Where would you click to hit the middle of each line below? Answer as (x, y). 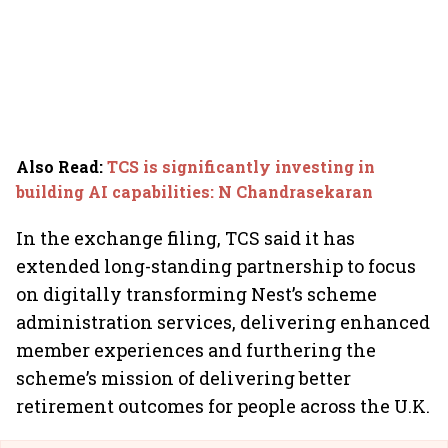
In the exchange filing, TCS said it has (185, 238)
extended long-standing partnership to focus (216, 266)
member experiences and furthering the (196, 350)
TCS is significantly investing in (241, 166)
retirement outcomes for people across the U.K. (223, 406)
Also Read (57, 166)
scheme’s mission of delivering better (183, 378)
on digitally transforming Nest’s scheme (196, 294)
